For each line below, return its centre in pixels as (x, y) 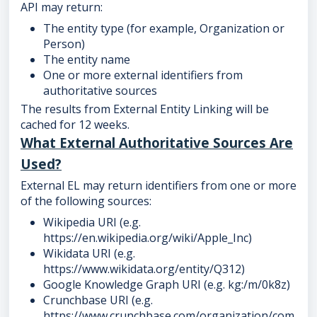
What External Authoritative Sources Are (157, 143)
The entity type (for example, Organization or (164, 28)
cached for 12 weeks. (75, 125)
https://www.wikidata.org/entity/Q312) (144, 269)
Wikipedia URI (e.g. (92, 222)
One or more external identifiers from (143, 75)
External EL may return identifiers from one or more (158, 185)
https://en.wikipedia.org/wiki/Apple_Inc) (148, 238)
